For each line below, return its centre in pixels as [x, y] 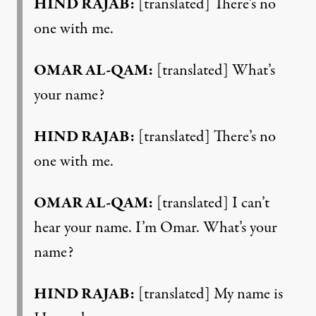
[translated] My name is [209, 294]
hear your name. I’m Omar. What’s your [156, 227]
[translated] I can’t [211, 203]
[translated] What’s [214, 70]
